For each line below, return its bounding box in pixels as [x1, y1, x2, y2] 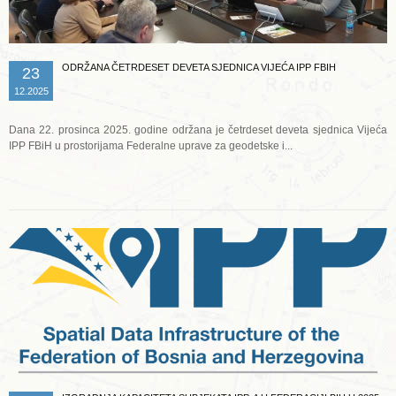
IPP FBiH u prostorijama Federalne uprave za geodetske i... [9, 140, 293, 153]
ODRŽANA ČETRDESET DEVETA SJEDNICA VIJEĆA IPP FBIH [62, 62, 336, 73]
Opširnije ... [173, 157, 227, 171]
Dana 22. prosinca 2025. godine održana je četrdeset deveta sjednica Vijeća [9, 124, 387, 137]
